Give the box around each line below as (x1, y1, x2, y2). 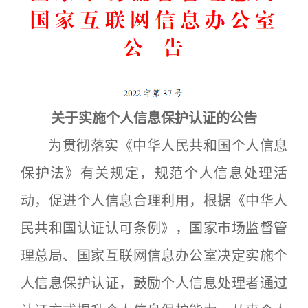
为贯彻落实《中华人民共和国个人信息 (21, 137, 287, 154)
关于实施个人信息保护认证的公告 (51, 109, 257, 126)
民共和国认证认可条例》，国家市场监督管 (21, 219, 287, 236)
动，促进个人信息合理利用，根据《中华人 (21, 192, 287, 209)
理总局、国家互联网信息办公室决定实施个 (21, 247, 287, 264)
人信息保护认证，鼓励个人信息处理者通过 (21, 274, 287, 291)
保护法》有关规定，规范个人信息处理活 (21, 164, 287, 181)
